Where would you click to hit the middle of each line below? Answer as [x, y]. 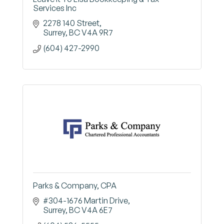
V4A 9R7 [97, 32]
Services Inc [55, 8]
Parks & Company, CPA [75, 185]
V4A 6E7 [97, 210]
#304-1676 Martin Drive [85, 200]
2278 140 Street [71, 23]
